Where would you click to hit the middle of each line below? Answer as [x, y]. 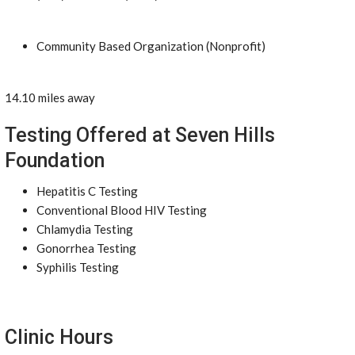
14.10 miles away [50, 97]
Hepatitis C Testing [87, 191]
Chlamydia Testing [85, 229]
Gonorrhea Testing [86, 248]
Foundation [55, 160]
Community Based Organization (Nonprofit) [151, 46]
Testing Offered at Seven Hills [140, 135]
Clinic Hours [59, 337]
